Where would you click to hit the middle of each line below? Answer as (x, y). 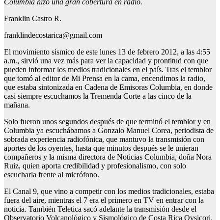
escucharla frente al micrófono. (52, 175)
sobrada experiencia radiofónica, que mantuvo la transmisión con (104, 139)
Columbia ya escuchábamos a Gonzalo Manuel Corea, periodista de (109, 131)
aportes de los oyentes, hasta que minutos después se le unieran (101, 148)
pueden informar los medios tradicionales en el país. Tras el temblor (108, 70)
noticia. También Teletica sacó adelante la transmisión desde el (100, 209)
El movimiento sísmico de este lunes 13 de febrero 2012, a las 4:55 (107, 52)
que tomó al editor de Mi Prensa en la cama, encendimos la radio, (105, 79)
